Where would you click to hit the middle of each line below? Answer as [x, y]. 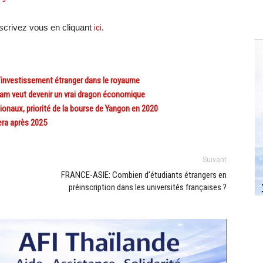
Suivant [215, 160]
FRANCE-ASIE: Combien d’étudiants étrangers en [144, 175]
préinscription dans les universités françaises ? [148, 187]
